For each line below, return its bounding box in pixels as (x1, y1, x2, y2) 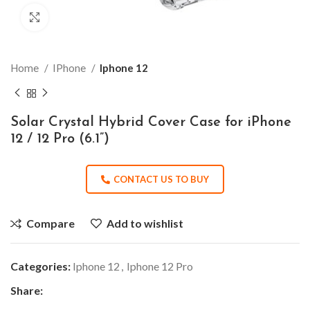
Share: (10, 283, 43, 297)
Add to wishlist (107, 216, 184, 230)
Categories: (10, 259, 71, 273)
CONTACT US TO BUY (113, 173, 209, 185)
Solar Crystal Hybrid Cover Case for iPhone (10, 115, 291, 129)
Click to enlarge (48, 12, 118, 23)
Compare (26, 216, 75, 230)
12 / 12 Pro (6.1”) (10, 131, 109, 146)
